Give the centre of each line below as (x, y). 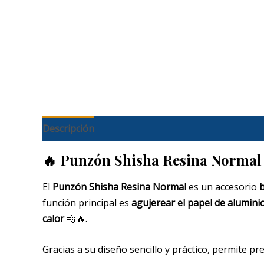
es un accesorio (223, 187)
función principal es (87, 202)
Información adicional (154, 129)
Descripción (68, 129)
